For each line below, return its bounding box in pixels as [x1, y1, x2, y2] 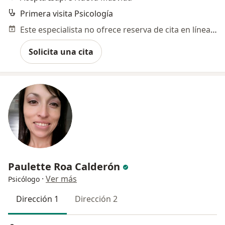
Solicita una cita [29, 46, 93, 57]
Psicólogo [8, 174, 40, 184]
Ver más [46, 173, 77, 184]
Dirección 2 [75, 193, 118, 204]
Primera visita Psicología [20, 8, 113, 19]
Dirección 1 [16, 193, 59, 204]
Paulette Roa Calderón [8, 160, 120, 173]
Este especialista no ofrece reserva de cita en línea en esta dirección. [210, 24, 217, 35]
